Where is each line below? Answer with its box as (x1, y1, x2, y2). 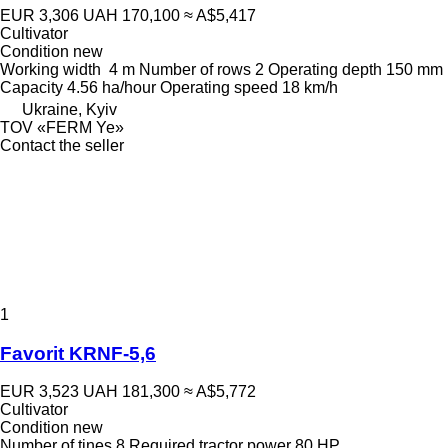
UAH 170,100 (83, 6, 180, 24)
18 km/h (282, 78, 338, 96)
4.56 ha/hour (67, 78, 156, 96)
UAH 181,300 (83, 383, 180, 401)
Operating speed (160, 78, 278, 96)
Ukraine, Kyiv (22, 100, 117, 118)
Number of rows (139, 60, 251, 78)
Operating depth (268, 60, 382, 78)
